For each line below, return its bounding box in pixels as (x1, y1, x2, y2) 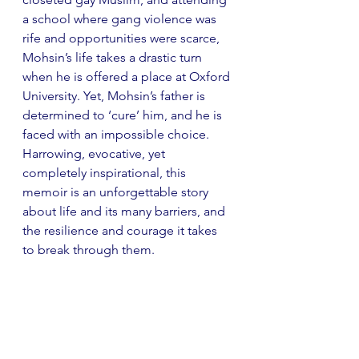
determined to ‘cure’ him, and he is (22, 107, 225, 123)
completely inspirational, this (22, 164, 189, 180)
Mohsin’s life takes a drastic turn (22, 49, 205, 65)
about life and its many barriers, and (22, 203, 228, 219)
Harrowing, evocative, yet (22, 145, 168, 161)
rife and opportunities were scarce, (22, 30, 223, 46)
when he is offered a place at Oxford (22, 68, 233, 84)
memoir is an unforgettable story (22, 184, 212, 200)
